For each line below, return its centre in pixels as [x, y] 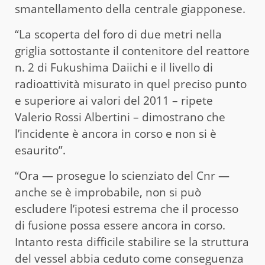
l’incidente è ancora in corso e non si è [116, 133]
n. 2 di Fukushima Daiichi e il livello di [114, 67]
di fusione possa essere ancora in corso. [120, 225]
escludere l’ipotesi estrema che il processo [127, 209]
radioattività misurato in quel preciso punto [131, 84]
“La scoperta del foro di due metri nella [118, 34]
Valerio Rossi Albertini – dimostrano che [120, 117]
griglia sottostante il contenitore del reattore [132, 51]
